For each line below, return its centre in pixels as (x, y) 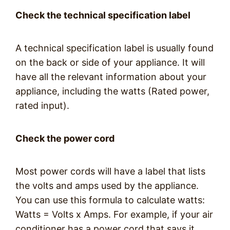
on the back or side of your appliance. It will (110, 62)
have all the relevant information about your (111, 77)
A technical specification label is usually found (114, 48)
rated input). (42, 106)
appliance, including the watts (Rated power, (112, 91)
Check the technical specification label (103, 15)
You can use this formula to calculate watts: (110, 200)
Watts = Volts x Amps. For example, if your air (114, 214)
